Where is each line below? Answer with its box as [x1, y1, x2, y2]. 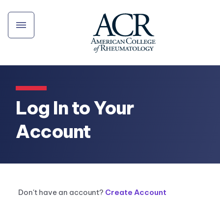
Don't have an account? [18, 188, 105, 197]
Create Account [105, 188, 166, 197]
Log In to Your [16, 96, 134, 120]
